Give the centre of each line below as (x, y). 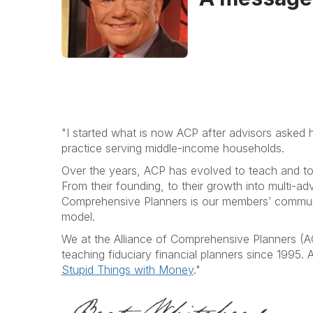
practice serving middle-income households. (173, 148)
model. (78, 217)
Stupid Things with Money (128, 270)
